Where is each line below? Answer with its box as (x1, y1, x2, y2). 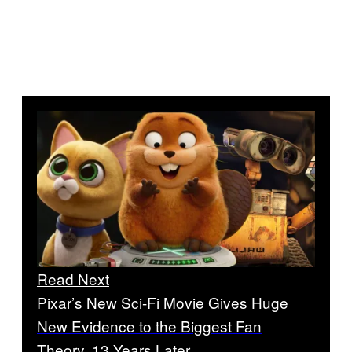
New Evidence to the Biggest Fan (37, 314, 262, 336)
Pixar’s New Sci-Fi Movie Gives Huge (37, 291, 288, 313)
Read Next (37, 267, 109, 289)
